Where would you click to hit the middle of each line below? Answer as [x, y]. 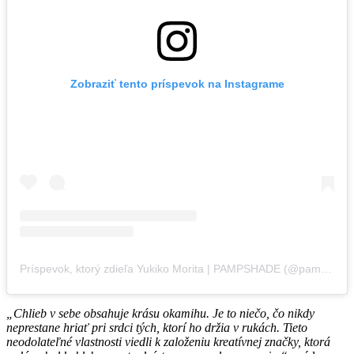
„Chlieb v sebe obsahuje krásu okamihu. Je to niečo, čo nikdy [160, 313]
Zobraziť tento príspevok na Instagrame [177, 83]
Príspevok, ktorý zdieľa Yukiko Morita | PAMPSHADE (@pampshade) [326, 268]
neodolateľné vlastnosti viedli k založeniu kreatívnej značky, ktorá [168, 341]
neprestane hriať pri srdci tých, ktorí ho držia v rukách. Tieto [157, 327]
